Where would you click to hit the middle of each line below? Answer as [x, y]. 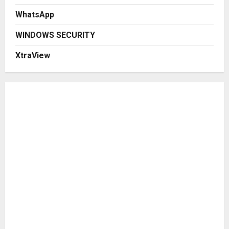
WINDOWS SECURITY [55, 35]
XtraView [33, 55]
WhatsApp [35, 15]
